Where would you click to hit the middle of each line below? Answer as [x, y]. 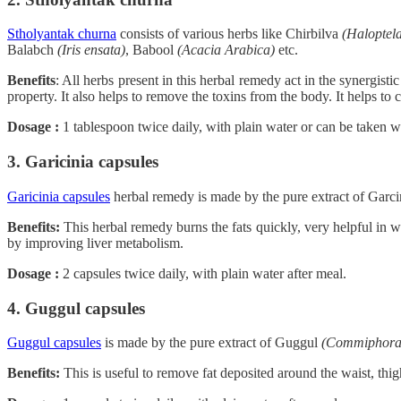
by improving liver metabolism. [95, 243]
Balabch [32, 50]
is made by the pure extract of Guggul [211, 343]
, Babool [151, 50]
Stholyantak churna [62, 34]
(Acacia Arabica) [226, 50]
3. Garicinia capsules [83, 162]
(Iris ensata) [91, 50]
